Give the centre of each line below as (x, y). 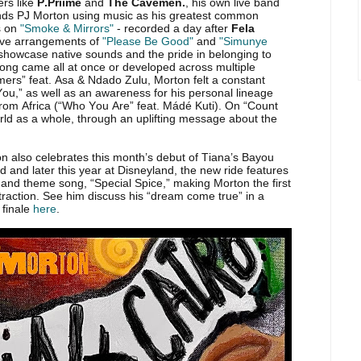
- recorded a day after (172, 28)
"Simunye (243, 41)
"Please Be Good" (148, 41)
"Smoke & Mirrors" (65, 28)
